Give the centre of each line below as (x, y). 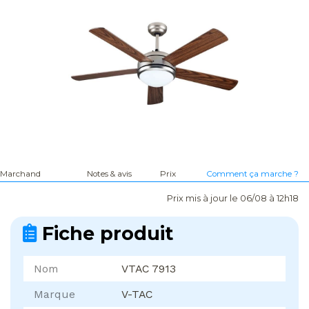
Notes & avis (110, 174)
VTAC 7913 (148, 269)
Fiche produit (105, 234)
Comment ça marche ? (252, 174)
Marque (54, 295)
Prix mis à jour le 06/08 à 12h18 (233, 199)
